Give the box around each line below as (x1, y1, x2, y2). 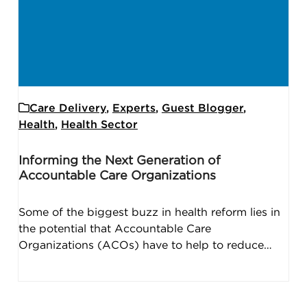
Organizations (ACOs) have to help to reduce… (18, 240, 272, 251)
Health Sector (60, 119, 138, 131)
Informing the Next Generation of (18, 155, 221, 168)
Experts (112, 103, 156, 114)
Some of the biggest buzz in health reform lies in (18, 207, 280, 219)
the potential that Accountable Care (18, 223, 211, 235)
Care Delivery (29, 103, 106, 114)
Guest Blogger (161, 103, 243, 114)
